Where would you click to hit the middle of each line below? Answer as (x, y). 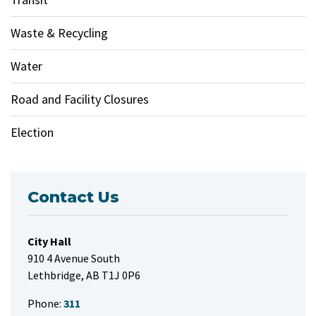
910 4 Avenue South (74, 258)
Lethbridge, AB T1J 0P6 (84, 275)
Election (32, 132)
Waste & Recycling (59, 33)
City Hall (49, 241)
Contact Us (73, 197)
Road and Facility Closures (80, 99)
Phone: (44, 303)
